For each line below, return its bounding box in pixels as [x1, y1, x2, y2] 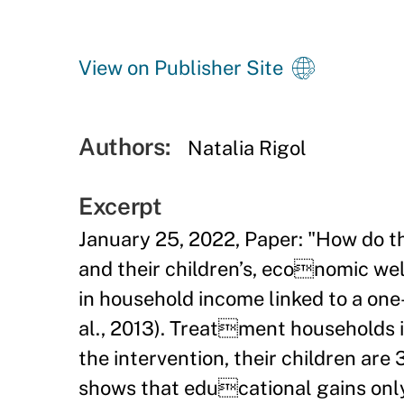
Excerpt [78, 192, 162, 220]
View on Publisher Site [78, 56, 283, 79]
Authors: [78, 133, 170, 161]
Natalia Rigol [188, 136, 308, 160]
